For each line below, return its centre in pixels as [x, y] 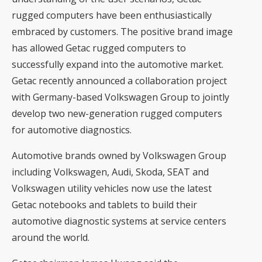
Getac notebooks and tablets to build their [104, 205]
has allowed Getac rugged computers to [99, 48]
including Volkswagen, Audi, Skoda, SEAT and [110, 172]
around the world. [51, 237]
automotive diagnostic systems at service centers [119, 221]
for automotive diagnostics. [72, 130]
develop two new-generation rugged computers [117, 113]
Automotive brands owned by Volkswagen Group [119, 156]
